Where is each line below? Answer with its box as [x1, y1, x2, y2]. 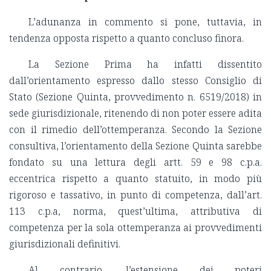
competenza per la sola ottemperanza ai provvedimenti [9, 221, 262, 235]
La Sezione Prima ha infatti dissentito [28, 57, 262, 71]
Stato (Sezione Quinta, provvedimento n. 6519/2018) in [9, 90, 262, 104]
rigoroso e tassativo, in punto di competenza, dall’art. [9, 188, 262, 202]
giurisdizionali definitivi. [9, 237, 120, 251]
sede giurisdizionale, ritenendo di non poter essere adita [9, 106, 262, 120]
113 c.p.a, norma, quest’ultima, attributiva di [9, 204, 262, 218]
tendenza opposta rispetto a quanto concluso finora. [9, 31, 244, 45]
